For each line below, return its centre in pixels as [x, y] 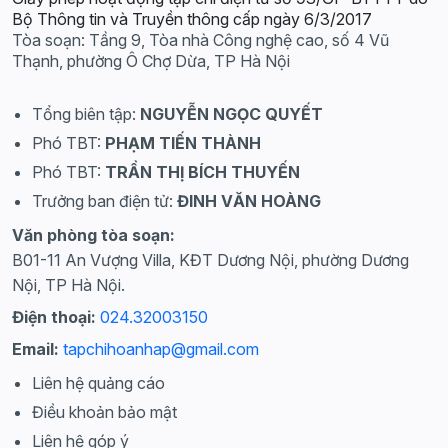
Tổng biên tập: [86, 114]
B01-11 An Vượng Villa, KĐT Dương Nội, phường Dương [210, 260]
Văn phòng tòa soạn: [93, 235]
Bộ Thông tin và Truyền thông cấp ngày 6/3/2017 [192, 19]
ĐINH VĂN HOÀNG [249, 201]
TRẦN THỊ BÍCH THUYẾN [202, 172]
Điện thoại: [54, 317]
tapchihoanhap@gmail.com [161, 349]
